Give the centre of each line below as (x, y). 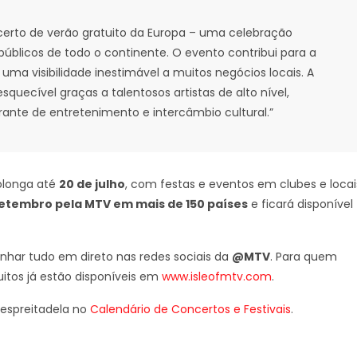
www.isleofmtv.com (217, 277)
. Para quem (304, 257)
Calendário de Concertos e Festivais (190, 309)
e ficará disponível (300, 204)
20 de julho (92, 184)
